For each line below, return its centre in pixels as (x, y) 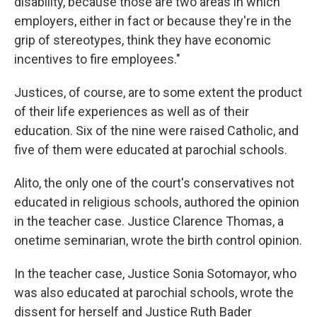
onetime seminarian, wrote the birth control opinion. (158, 240)
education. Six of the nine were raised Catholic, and (156, 131)
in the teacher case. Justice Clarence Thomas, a (149, 221)
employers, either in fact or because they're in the (153, 21)
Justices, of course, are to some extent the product (158, 92)
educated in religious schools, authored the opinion (157, 202)
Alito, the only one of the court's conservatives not (154, 183)
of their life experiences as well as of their (132, 111)
